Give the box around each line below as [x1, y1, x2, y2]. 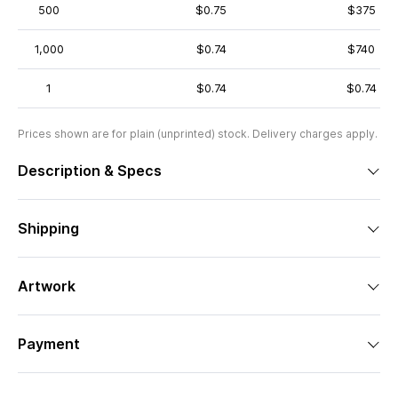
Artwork [18, 277, 76, 295]
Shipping [18, 219, 79, 237]
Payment [18, 335, 80, 353]
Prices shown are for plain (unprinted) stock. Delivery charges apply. [18, 127, 378, 140]
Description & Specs [18, 162, 162, 179]
